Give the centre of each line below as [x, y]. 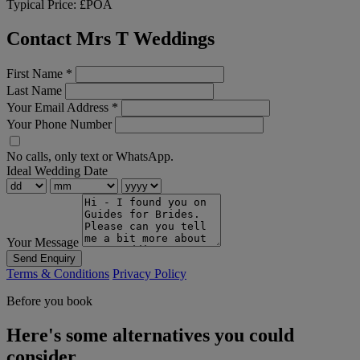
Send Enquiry [44, 259]
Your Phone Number [59, 125]
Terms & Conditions [58, 274]
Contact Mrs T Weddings [110, 39]
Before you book [49, 301]
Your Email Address [59, 108]
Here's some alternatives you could [150, 335]
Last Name [34, 91]
